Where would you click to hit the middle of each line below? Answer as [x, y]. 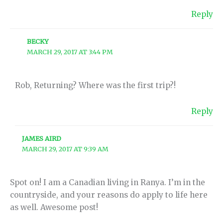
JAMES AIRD [42, 139]
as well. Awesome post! [54, 208]
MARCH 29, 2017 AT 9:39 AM [65, 149]
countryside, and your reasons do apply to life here [109, 195]
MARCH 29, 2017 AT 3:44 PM [70, 52]
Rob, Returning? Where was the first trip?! [96, 86]
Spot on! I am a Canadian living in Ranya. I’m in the [108, 183]
